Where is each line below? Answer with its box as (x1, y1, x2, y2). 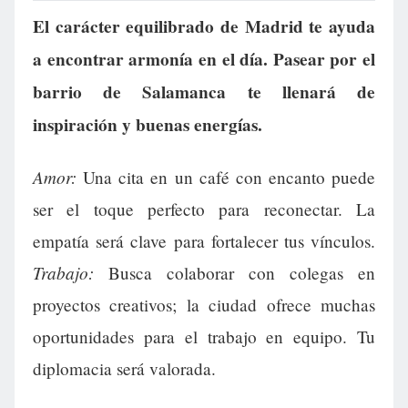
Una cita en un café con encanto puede (76, 165, 375, 189)
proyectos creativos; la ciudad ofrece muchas (33, 292, 375, 316)
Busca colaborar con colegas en (94, 260, 375, 284)
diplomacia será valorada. (33, 356, 216, 380)
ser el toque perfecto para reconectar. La (33, 197, 375, 220)
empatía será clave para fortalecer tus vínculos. (33, 229, 375, 252)
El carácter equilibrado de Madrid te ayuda (33, 13, 375, 39)
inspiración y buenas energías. (33, 111, 262, 138)
